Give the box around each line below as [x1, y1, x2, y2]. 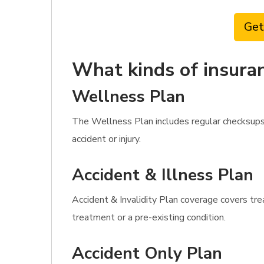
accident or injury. [72, 133, 141, 146]
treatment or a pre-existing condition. [72, 211, 226, 224]
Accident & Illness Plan [72, 164, 253, 186]
